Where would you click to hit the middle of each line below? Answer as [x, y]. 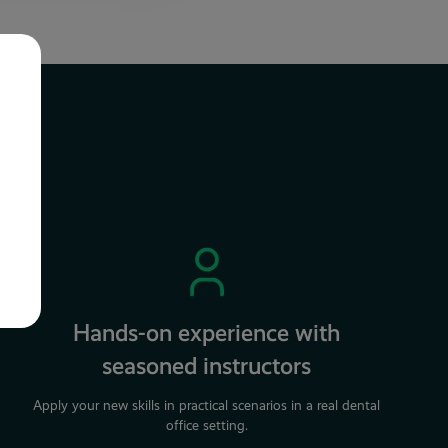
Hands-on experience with [206, 332]
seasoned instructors [207, 365]
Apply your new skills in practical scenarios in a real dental [207, 405]
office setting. [206, 425]
